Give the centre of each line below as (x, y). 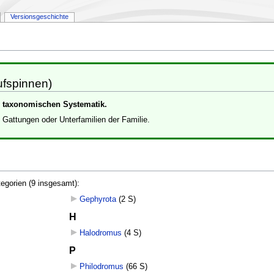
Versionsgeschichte (39, 17)
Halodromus (100, 233)
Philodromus (101, 266)
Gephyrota (98, 199)
